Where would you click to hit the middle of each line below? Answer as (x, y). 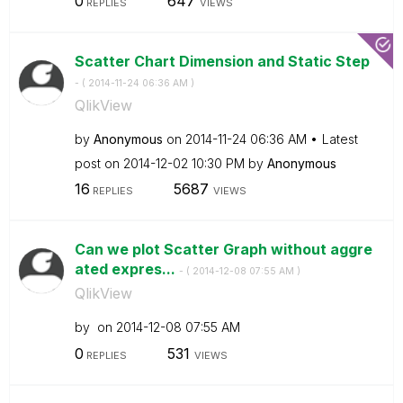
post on (99, 163)
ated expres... (126, 269)
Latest (340, 139)
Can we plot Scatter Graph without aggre (223, 249)
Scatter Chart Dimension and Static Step (222, 61)
